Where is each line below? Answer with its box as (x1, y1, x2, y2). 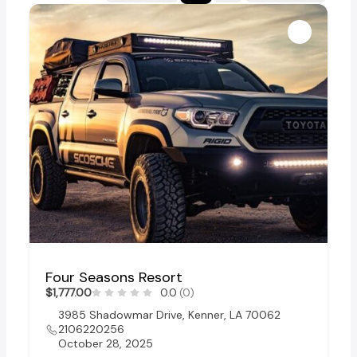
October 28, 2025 (58, 336, 154, 351)
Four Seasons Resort (45, 268, 183, 288)
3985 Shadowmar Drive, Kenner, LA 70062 (58, 308, 281, 323)
